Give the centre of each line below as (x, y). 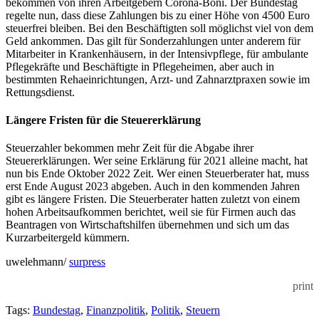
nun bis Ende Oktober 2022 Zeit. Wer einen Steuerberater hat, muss (157, 174)
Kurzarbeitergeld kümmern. (68, 238)
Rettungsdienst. (40, 92)
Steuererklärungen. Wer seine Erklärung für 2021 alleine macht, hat (157, 161)
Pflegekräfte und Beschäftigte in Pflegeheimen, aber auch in (140, 66)
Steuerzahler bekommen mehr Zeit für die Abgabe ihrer (130, 148)
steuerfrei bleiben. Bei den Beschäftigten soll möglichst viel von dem (159, 28)
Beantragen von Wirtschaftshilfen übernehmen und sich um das (147, 225)
